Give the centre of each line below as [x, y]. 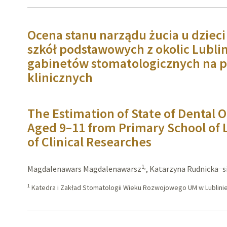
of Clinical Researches [90, 142]
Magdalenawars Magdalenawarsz [85, 169]
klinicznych [60, 77]
